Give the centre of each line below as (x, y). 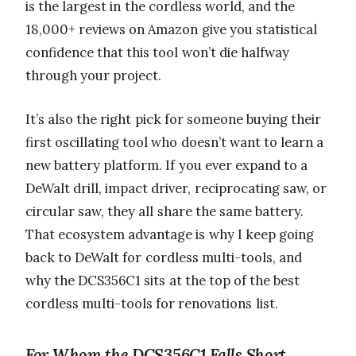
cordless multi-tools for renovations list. (152, 304)
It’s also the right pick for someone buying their (174, 120)
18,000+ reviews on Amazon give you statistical (171, 30)
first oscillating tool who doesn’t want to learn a (175, 143)
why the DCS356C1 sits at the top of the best (163, 281)
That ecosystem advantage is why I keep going (170, 235)
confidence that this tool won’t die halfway (157, 53)
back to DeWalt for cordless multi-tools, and (164, 258)
